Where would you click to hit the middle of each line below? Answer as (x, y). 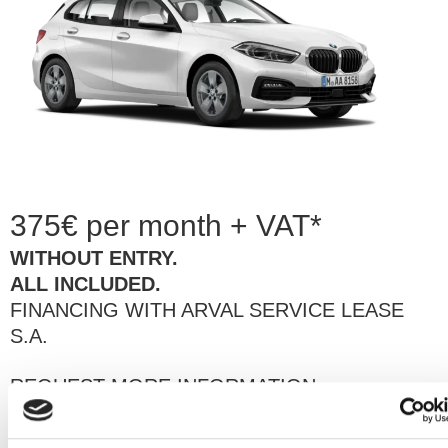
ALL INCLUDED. (85, 283)
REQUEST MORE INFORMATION (163, 385)
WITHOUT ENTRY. (94, 257)
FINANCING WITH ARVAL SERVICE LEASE (207, 309)
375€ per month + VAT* (166, 225)
